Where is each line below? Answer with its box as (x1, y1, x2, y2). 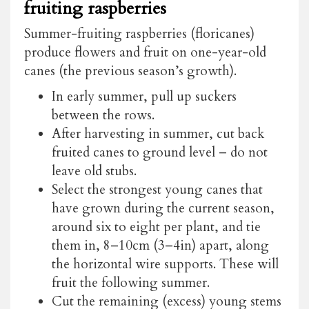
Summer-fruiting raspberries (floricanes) (24, 24, 255, 43)
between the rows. (52, 106, 154, 124)
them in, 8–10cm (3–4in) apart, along (52, 236, 269, 255)
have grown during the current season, (52, 199, 275, 217)
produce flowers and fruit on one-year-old (24, 43, 266, 61)
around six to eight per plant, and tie (52, 217, 261, 236)
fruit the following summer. (52, 273, 210, 292)
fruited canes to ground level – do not (52, 143, 268, 161)
